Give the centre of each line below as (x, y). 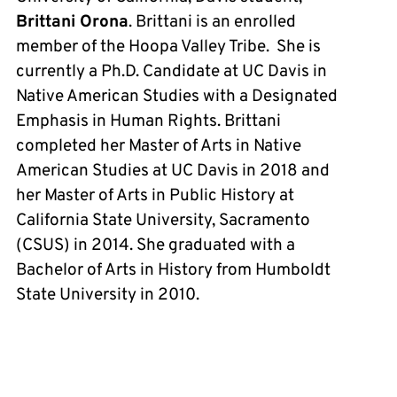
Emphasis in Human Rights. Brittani (148, 121)
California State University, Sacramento (163, 220)
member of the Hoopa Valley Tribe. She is (168, 47)
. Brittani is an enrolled (212, 22)
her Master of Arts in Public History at (155, 195)
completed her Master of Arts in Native (159, 146)
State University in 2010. (108, 295)
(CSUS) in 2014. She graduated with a (156, 245)
